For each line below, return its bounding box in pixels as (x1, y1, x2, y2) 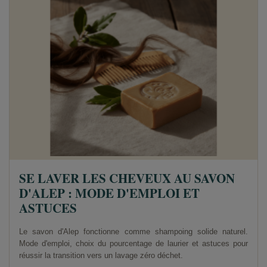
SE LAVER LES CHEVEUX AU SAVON (19, 169, 235, 188)
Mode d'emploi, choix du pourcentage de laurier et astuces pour (19, 239, 248, 249)
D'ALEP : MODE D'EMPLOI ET (19, 184, 200, 203)
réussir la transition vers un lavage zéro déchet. (19, 251, 183, 260)
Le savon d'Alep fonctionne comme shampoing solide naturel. (19, 227, 248, 237)
